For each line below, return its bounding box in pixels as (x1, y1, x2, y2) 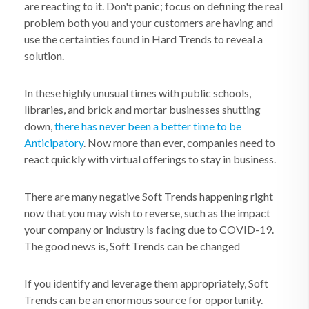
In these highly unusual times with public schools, (24, 86, 251, 99)
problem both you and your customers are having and (24, 16, 273, 29)
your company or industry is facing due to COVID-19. (24, 223, 274, 236)
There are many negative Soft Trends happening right (24, 190, 273, 203)
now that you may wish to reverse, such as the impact (24, 206, 270, 219)
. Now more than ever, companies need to (83, 136, 275, 149)
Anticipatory (24, 136, 83, 149)
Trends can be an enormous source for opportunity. (24, 293, 263, 306)
